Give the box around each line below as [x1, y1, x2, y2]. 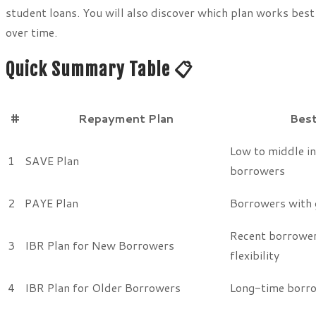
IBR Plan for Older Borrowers [25, 279, 181, 296]
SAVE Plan [25, 152, 79, 169]
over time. [6, 24, 57, 41]
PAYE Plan [25, 194, 78, 211]
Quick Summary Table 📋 [6, 59, 193, 81]
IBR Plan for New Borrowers [25, 236, 174, 253]
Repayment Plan [78, 109, 174, 126]
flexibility [230, 246, 279, 263]
